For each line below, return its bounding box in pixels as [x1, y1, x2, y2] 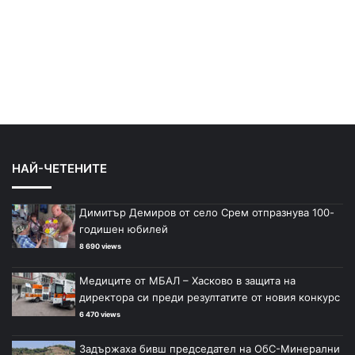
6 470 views [79, 310, 120, 319]
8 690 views [79, 242, 121, 251]
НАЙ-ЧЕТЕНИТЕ [12, 161, 107, 177]
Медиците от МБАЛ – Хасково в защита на [79, 274, 296, 288]
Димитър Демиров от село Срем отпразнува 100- [79, 206, 334, 219]
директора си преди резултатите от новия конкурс [79, 291, 340, 304]
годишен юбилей [79, 223, 168, 236]
